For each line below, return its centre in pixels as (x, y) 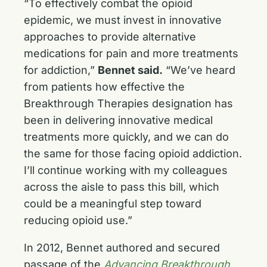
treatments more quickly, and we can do (126, 137)
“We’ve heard (199, 70)
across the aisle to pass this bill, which (122, 187)
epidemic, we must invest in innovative (123, 20)
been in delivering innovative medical (118, 120)
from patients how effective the (104, 87)
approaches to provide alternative (110, 37)
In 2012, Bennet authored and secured (122, 248)
